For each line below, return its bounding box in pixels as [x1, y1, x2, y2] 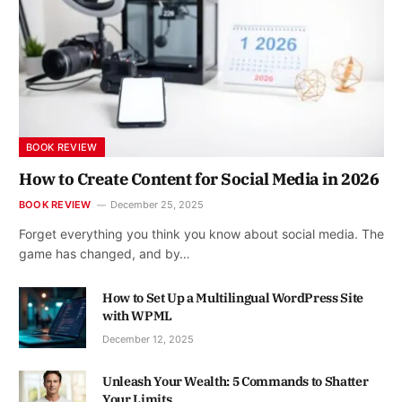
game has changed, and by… [19, 245, 190, 261]
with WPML [102, 307, 172, 324]
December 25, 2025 [110, 197, 205, 211]
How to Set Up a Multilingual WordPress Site [102, 289, 363, 306]
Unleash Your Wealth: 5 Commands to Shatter [102, 373, 369, 390]
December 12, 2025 [102, 332, 194, 345]
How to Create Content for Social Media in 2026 [19, 168, 380, 189]
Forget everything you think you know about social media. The [19, 225, 384, 241]
